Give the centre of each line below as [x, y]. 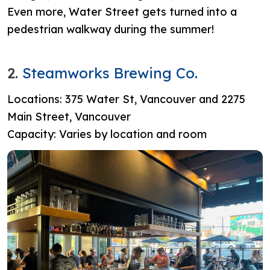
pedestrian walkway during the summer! [112, 29]
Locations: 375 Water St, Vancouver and [114, 99]
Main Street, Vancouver [69, 116]
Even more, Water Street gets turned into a [122, 11]
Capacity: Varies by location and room [107, 134]
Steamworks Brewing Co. [112, 73]
